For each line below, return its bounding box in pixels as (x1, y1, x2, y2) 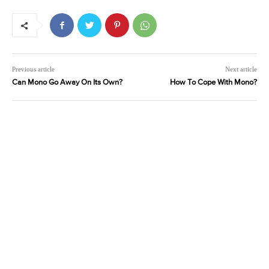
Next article (225, 65, 257, 73)
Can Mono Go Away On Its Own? (12, 79, 122, 87)
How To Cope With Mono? (169, 79, 257, 87)
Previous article (12, 65, 55, 73)
